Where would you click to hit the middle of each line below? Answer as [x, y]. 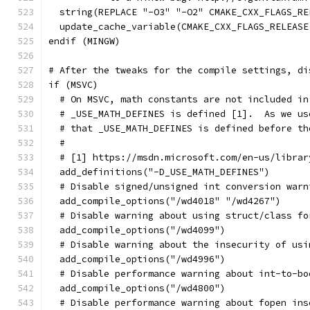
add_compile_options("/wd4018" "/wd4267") [165, 201]
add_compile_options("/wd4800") [137, 288]
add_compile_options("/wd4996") [137, 259]
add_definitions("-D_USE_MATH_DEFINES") [159, 172]
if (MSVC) [73, 85]
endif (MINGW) [84, 41]
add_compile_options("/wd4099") [137, 230]
